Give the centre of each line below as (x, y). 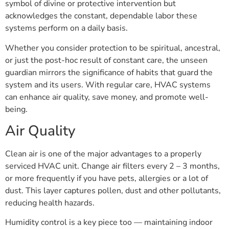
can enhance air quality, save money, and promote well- (107, 97)
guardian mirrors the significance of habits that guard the (109, 72)
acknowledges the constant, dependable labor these (101, 16)
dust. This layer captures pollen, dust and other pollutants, (113, 191)
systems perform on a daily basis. (66, 28)
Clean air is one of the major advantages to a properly (103, 154)
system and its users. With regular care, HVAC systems (108, 85)
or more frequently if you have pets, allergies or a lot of (107, 179)
